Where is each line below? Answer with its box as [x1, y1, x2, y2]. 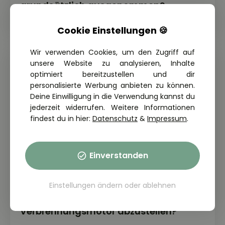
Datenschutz [92, 113, 138, 124]
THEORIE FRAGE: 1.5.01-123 [20, 184, 102, 193]
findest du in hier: [30, 113, 92, 124]
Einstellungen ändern [49, 180, 123, 190]
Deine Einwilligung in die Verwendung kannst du [30, 91, 195, 101]
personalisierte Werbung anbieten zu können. [30, 80, 195, 90]
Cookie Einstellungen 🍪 [57, 24, 168, 37]
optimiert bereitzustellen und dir [30, 69, 195, 79]
